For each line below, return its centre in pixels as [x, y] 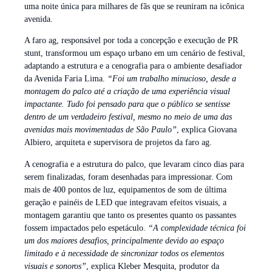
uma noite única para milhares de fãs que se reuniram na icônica [134, 6]
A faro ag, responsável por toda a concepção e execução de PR [131, 41]
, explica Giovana [207, 130]
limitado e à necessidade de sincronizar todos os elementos [124, 253]
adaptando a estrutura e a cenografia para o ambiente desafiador [133, 66]
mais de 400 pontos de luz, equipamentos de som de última [125, 189]
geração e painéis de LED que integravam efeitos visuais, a [125, 202]
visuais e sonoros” [55, 266]
